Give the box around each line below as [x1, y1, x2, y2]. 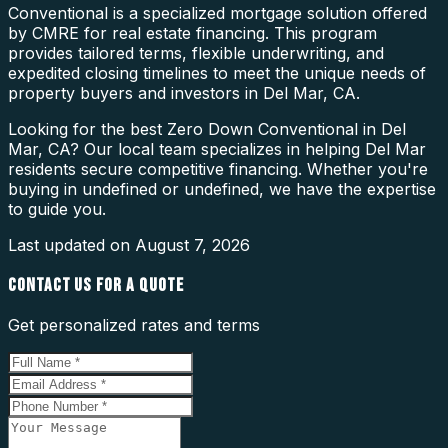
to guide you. [8, 198, 106, 219]
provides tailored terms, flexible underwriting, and [8, 42, 384, 63]
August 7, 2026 [135, 234, 250, 255]
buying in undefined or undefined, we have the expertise [8, 178, 436, 199]
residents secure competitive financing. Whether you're [8, 158, 428, 179]
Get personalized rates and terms [8, 315, 260, 336]
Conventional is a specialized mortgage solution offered [8, 2, 427, 23]
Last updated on [8, 234, 135, 255]
